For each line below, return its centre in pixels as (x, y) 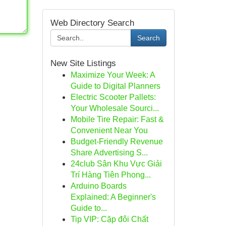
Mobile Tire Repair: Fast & (117, 119)
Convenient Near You (109, 130)
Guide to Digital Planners (115, 86)
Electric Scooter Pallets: (113, 97)
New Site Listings (83, 63)
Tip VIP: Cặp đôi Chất (109, 219)
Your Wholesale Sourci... (115, 108)
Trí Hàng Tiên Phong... (110, 175)
